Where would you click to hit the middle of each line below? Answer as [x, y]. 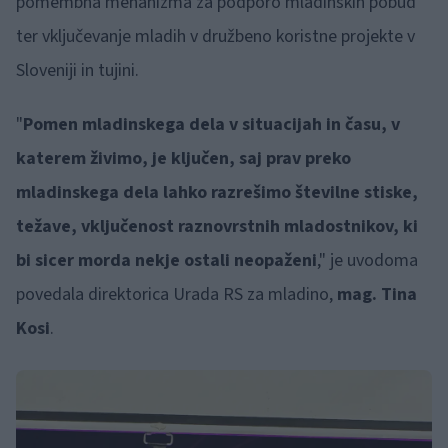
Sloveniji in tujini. [77, 70]
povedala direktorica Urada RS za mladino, [176, 294]
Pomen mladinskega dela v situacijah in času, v [211, 124]
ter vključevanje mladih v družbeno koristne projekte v [215, 36]
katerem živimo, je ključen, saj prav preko [183, 158]
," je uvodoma [367, 260]
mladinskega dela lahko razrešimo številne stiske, [217, 192]
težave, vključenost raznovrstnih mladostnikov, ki [217, 226]
